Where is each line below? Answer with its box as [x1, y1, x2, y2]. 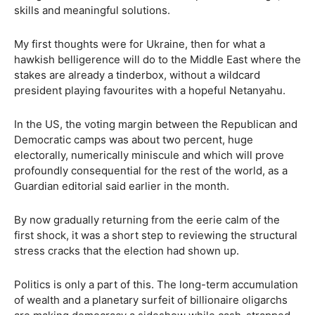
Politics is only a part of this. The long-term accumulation [14, 278, 298, 291]
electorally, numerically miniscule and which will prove [14, 148, 284, 162]
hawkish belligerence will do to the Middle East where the [14, 53, 301, 66]
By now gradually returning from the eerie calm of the [14, 213, 280, 226]
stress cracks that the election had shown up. [14, 244, 239, 257]
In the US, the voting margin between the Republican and [14, 117, 297, 131]
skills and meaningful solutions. [14, 4, 170, 17]
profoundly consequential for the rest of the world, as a [14, 164, 288, 177]
